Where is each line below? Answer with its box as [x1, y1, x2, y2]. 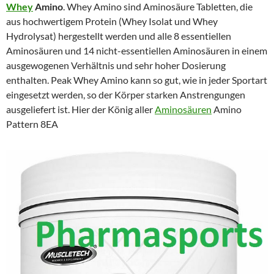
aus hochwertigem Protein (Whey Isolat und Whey [6, 15, 218, 27]
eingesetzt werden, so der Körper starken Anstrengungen [6, 88, 245, 100]
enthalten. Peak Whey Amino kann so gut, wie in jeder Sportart [6, 73, 267, 86]
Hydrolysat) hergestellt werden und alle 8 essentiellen [6, 29, 231, 42]
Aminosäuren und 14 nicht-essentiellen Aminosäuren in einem [6, 44, 267, 56]
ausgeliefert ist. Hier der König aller [6, 103, 155, 115]
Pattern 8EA [6, 117, 58, 130]
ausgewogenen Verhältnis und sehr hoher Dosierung [6, 59, 226, 71]
